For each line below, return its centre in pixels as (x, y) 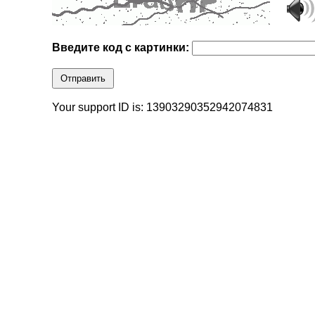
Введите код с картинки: (122, 48)
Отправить (83, 79)
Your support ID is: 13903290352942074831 (163, 108)
